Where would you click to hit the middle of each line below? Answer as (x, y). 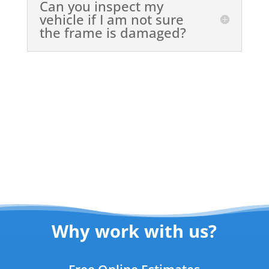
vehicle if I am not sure (111, 19)
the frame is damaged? (113, 32)
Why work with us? (134, 231)
